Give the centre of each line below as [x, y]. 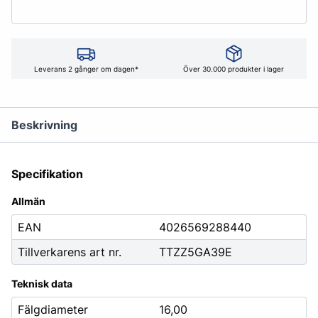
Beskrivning [44, 125]
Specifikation [47, 174]
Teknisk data [42, 284]
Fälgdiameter [53, 309]
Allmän [28, 201]
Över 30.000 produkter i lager [234, 69]
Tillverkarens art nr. [70, 252]
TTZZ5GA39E [196, 252]
